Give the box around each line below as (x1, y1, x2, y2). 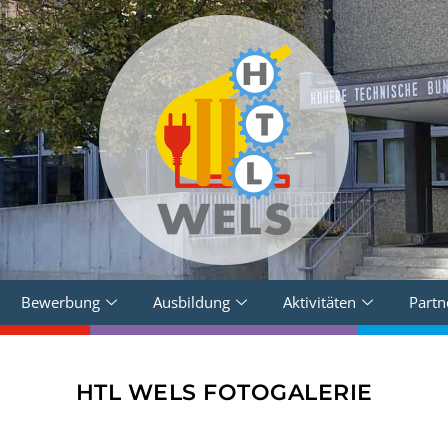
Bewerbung (21, 292, 100, 312)
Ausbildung (153, 292, 230, 312)
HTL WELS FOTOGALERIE (75, 379, 373, 406)
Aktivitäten (283, 292, 356, 312)
